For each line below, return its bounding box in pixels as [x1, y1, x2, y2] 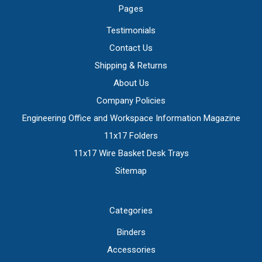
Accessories [106, 244, 156, 256]
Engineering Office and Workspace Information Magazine [22, 113, 240, 124]
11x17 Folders [104, 130, 158, 142]
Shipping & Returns [95, 60, 167, 71]
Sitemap [115, 166, 147, 177]
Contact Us [109, 43, 153, 54]
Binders [116, 227, 146, 238]
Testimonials [106, 25, 156, 36]
